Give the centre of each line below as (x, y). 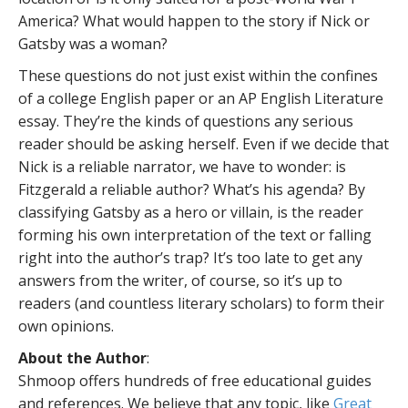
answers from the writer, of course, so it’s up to (180, 280)
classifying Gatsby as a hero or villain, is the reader (191, 212)
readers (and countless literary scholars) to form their (201, 303)
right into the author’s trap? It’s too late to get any (190, 258)
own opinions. (66, 326)
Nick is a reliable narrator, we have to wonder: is (182, 167)
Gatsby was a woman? (93, 44)
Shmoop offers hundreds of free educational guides (195, 381)
